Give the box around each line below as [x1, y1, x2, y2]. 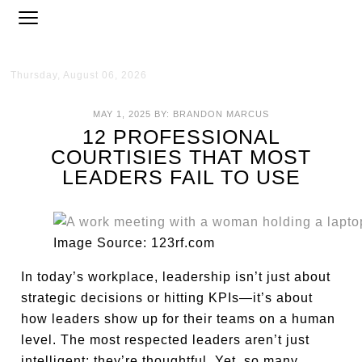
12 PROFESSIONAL [82, 125, 280, 148]
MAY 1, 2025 [93, 109, 151, 119]
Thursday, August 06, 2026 [11, 69, 148, 81]
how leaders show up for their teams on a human [21, 312, 336, 326]
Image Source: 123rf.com [53, 236, 216, 250]
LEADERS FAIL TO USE [61, 166, 301, 188]
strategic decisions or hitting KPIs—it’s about [21, 291, 314, 305]
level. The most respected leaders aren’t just [21, 333, 310, 347]
